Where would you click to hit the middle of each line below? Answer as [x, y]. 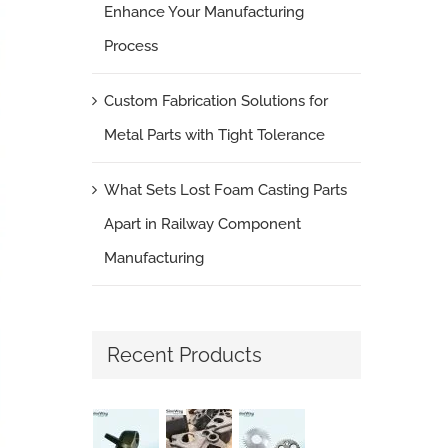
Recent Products [184, 355]
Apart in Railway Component [202, 224]
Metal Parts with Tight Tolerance [214, 135]
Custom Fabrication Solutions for [215, 101]
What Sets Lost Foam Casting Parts [225, 190]
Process [130, 46]
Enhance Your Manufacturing [203, 12]
